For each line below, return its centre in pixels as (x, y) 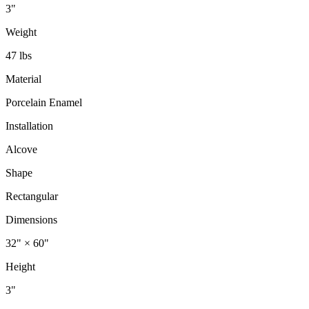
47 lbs (19, 55)
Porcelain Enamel (44, 102)
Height (20, 266)
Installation (29, 126)
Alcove (21, 149)
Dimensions (31, 219)
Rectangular (32, 196)
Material (23, 79)
